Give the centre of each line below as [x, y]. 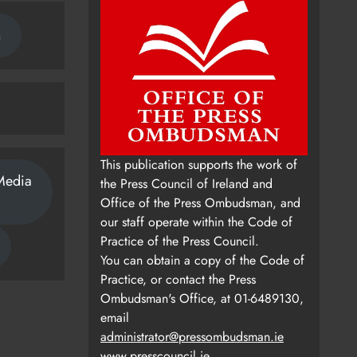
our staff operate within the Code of [196, 222]
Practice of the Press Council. [180, 241]
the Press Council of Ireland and [186, 184]
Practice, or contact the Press [178, 280]
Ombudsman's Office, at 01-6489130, [202, 299]
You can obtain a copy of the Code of [202, 261]
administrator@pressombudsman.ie [192, 337]
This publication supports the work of [199, 165]
